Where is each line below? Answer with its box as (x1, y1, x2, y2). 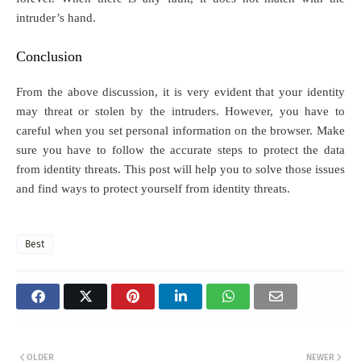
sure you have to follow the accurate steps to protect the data (16, 143, 345, 156)
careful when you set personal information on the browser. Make (16, 123, 345, 137)
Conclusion (16, 48, 82, 64)
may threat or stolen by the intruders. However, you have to (16, 104, 345, 118)
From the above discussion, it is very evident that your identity (16, 85, 345, 98)
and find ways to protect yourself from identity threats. (16, 181, 293, 195)
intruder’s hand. (16, 10, 99, 24)
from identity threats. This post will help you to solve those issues (16, 162, 345, 176)
